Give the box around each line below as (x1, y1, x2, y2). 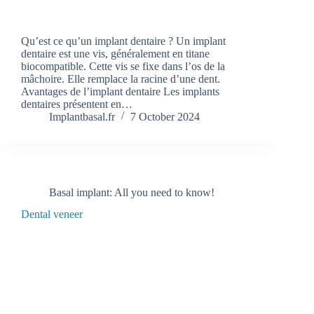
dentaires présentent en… (21, 97, 132, 110)
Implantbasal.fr (49, 110, 115, 123)
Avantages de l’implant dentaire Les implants (21, 85, 219, 97)
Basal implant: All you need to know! (49, 186, 214, 198)
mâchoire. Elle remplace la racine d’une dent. (21, 72, 220, 85)
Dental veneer (21, 207, 83, 220)
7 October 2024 (130, 110, 200, 123)
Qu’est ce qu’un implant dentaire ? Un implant (21, 34, 226, 47)
